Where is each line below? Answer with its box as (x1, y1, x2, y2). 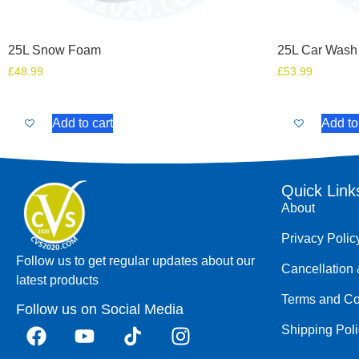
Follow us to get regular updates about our (16, 254, 255, 268)
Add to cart (52, 115, 113, 130)
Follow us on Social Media (16, 301, 184, 317)
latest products (16, 273, 99, 288)
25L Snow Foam (8, 43, 101, 58)
